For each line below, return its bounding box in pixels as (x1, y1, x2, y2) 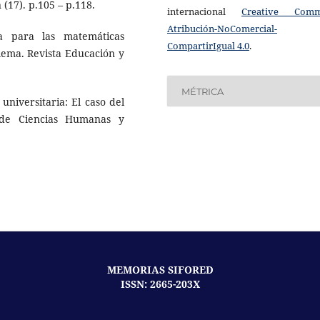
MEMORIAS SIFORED (106, 263, 214, 277)
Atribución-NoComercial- (167, 22, 277, 36)
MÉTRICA (181, 85, 224, 97)
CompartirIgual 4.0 (167, 39, 249, 53)
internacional (167, 5, 241, 19)
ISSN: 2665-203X (120, 277, 200, 291)
